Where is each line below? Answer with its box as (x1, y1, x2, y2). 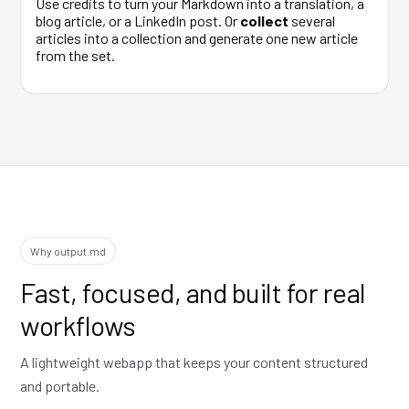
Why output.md (30, 245, 106, 257)
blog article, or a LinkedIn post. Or (36, 12, 240, 29)
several (288, 12, 335, 29)
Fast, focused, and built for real (20, 276, 366, 309)
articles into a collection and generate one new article (36, 29, 358, 47)
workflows (20, 309, 136, 341)
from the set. (36, 47, 115, 64)
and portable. (20, 377, 100, 394)
